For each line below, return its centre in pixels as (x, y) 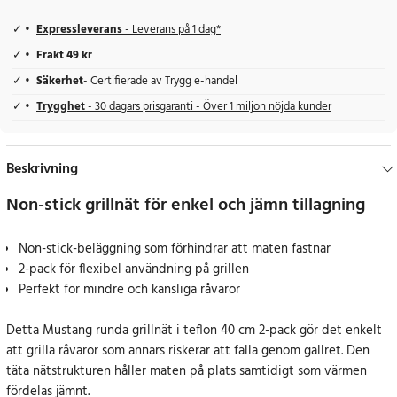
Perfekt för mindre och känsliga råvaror (129, 290)
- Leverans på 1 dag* (171, 31)
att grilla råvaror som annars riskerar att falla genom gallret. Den (188, 351)
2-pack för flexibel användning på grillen (134, 270)
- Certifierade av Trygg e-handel (160, 82)
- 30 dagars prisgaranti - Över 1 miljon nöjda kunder (210, 108)
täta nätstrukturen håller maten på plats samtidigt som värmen (187, 372)
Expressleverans (79, 31)
